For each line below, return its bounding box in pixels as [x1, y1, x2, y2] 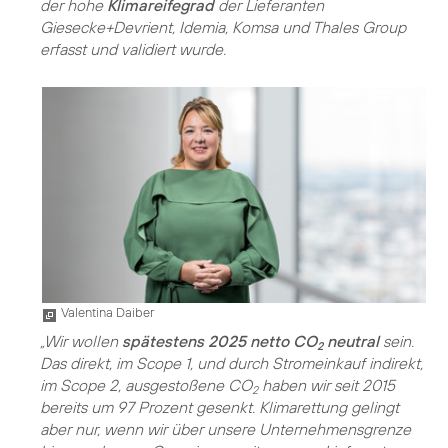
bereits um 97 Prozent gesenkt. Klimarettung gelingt [40, 397, 399, 418]
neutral [323, 331, 379, 352]
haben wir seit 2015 [258, 375, 395, 396]
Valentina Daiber [61, 304, 154, 321]
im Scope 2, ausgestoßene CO [40, 375, 252, 396]
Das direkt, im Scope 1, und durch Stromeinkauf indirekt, [40, 353, 423, 374]
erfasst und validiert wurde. [40, 38, 226, 59]
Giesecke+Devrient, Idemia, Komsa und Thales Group [40, 16, 406, 37]
